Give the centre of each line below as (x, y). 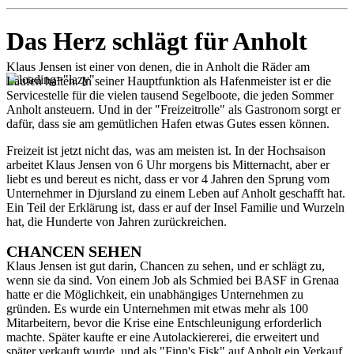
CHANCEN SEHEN (74, 251)
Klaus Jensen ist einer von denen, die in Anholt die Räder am (158, 67)
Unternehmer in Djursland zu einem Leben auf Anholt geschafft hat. (176, 194)
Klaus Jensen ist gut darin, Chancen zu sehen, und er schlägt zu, (166, 265)
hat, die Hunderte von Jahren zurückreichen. (117, 222)
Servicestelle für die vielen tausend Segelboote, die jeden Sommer (170, 96)
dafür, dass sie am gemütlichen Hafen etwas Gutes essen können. (168, 124)
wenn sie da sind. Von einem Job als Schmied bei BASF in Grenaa (173, 280)
